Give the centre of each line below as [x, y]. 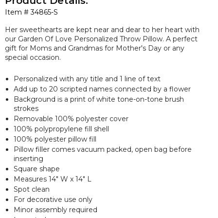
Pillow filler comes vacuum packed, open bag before [103, 149]
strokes [26, 108]
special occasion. [33, 57]
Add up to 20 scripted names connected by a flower [102, 89]
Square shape [37, 169]
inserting [28, 158]
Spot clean [32, 189]
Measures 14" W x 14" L [54, 179]
